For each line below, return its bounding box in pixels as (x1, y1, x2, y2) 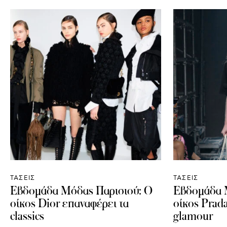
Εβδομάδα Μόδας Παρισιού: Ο (10, 182, 153, 198)
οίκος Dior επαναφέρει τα (10, 195, 129, 211)
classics (10, 208, 44, 223)
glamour (173, 208, 213, 223)
